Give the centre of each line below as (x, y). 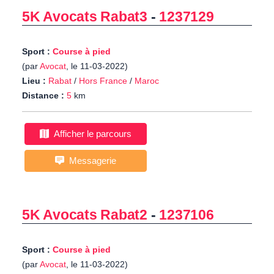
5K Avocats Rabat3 (85, 17)
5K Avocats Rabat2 (85, 215)
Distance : (43, 96)
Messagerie (90, 161)
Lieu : (34, 81)
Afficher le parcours (90, 134)
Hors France (103, 81)
